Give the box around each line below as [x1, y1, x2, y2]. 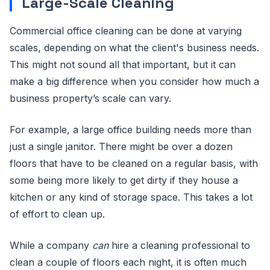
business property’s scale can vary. [10, 92, 171, 104]
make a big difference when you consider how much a [10, 75, 259, 87]
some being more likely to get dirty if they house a [10, 174, 238, 186]
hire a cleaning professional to [108, 239, 250, 251]
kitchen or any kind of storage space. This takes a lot [10, 191, 253, 203]
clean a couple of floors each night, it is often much [10, 256, 246, 268]
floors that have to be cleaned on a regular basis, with [10, 157, 258, 169]
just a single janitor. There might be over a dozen [10, 140, 233, 152]
